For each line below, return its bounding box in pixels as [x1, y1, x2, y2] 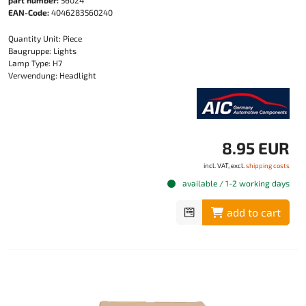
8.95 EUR [222, 138, 290, 158]
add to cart [227, 206, 281, 219]
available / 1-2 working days [180, 178, 290, 189]
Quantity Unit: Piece [8, 33, 82, 44]
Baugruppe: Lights [8, 46, 76, 56]
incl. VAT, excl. [204, 161, 246, 170]
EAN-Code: [8, 8, 49, 18]
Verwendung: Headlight [8, 70, 96, 81]
